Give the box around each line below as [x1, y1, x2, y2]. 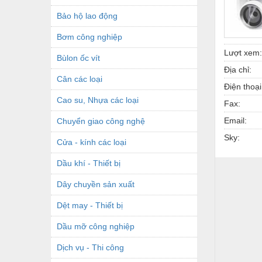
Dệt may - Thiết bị [57, 200, 123, 210]
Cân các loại [57, 74, 102, 84]
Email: [224, 115, 247, 125]
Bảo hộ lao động [57, 11, 118, 20]
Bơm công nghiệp [57, 32, 122, 42]
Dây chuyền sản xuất [57, 179, 135, 189]
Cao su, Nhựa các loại [57, 95, 139, 105]
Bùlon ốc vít [57, 53, 100, 63]
